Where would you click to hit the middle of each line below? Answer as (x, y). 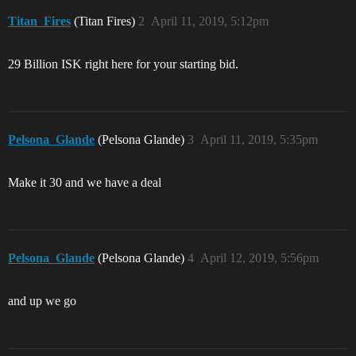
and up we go (42, 301)
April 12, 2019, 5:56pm (259, 258)
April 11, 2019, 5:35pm (259, 139)
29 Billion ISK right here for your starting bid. (123, 64)
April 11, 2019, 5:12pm (210, 21)
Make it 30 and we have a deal (85, 182)
